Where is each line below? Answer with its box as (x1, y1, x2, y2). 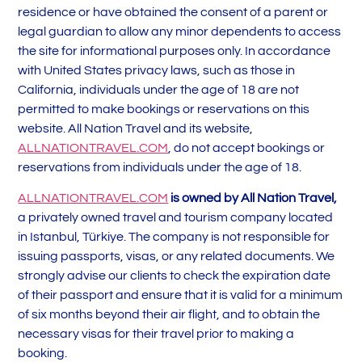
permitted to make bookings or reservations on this (18, 102, 310, 116)
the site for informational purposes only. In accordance (18, 44, 331, 57)
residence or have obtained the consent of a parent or (18, 5, 329, 19)
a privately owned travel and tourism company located (18, 211, 334, 225)
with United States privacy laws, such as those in (18, 63, 296, 77)
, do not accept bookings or (168, 141, 326, 154)
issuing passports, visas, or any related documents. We (18, 250, 335, 263)
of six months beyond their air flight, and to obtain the (18, 308, 321, 322)
